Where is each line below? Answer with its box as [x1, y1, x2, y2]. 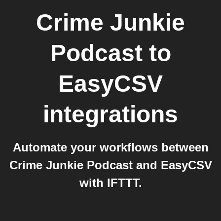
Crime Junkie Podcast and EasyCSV [9, 158, 212, 172]
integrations [43, 101, 178, 127]
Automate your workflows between [12, 141, 209, 154]
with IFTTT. [79, 176, 142, 189]
